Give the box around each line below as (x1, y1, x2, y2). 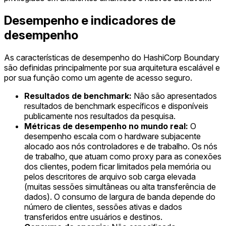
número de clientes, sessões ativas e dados (24, 201, 182, 212)
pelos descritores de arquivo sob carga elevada (24, 171, 196, 182)
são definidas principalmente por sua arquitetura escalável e (4, 62, 220, 73)
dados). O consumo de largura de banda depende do (24, 191, 215, 202)
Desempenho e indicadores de (4, 13, 176, 28)
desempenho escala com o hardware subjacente (24, 131, 201, 141)
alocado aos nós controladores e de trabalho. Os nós (24, 141, 217, 151)
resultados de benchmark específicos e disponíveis (24, 100, 208, 111)
